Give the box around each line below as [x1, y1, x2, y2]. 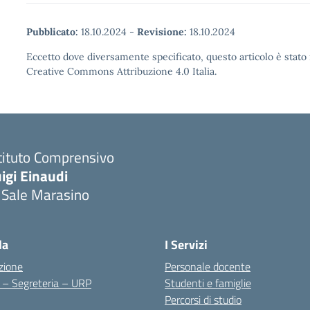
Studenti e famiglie [165, 275, 251, 291]
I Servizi [165, 235, 208, 254]
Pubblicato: [26, 26, 78, 38]
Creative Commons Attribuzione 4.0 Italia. [26, 65, 217, 77]
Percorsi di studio [165, 291, 241, 308]
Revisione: [137, 26, 187, 38]
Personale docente [165, 258, 250, 275]
